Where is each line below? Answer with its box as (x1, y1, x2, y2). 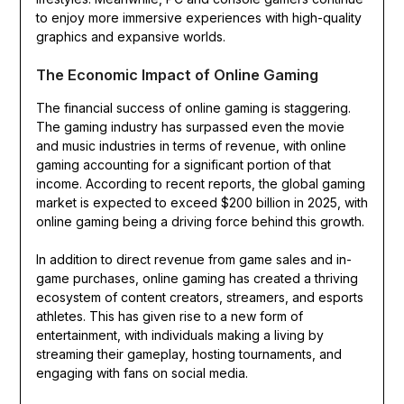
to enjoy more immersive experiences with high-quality (35, 10, 362, 26)
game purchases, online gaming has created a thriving (35, 271, 358, 287)
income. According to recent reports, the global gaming (35, 176, 365, 192)
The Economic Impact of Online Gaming (35, 66, 318, 85)
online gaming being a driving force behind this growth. (35, 214, 364, 230)
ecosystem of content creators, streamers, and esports (35, 289, 363, 306)
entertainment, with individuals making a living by (35, 327, 324, 344)
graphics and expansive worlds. (35, 29, 225, 45)
